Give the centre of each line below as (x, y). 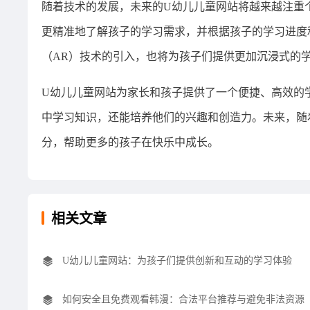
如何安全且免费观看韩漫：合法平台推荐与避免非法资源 (183, 300)
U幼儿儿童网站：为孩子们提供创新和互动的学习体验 (177, 261)
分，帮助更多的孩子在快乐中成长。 (130, 143)
